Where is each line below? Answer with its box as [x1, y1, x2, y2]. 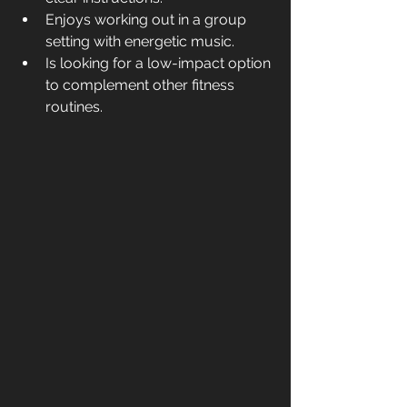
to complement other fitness [45, 76, 238, 94]
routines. [45, 98, 103, 116]
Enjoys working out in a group [45, 11, 250, 29]
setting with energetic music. [45, 33, 234, 51]
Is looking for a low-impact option [45, 55, 274, 73]
